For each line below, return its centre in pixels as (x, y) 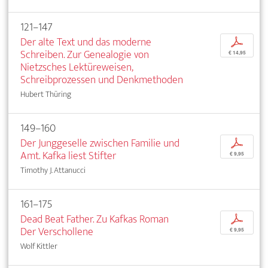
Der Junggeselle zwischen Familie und (100, 144)
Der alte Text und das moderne (86, 42)
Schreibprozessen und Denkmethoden (102, 80)
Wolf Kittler (39, 246)
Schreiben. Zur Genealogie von (85, 55)
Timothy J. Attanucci (53, 170)
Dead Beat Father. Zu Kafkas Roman (95, 220)
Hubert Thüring (46, 95)
